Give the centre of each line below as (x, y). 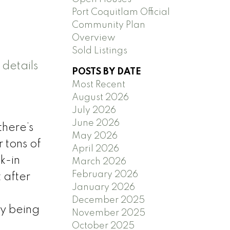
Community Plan (109, 25)
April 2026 (96, 149)
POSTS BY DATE (107, 72)
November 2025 (109, 213)
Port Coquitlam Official (121, 12)
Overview (94, 38)
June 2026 (96, 123)
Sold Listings (100, 51)
